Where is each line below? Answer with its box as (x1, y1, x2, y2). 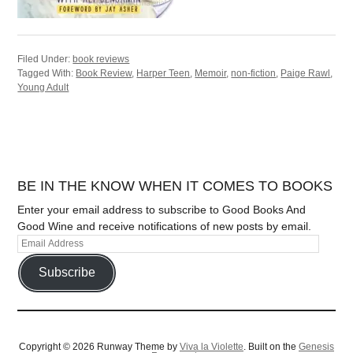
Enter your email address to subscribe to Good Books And (17, 203, 307, 216)
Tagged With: (17, 67, 76, 79)
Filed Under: (17, 53, 73, 65)
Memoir (195, 67, 227, 79)
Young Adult (17, 81, 69, 93)
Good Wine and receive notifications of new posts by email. (17, 219, 312, 232)
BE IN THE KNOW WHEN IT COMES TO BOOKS (17, 177, 333, 194)
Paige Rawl (281, 67, 331, 79)
